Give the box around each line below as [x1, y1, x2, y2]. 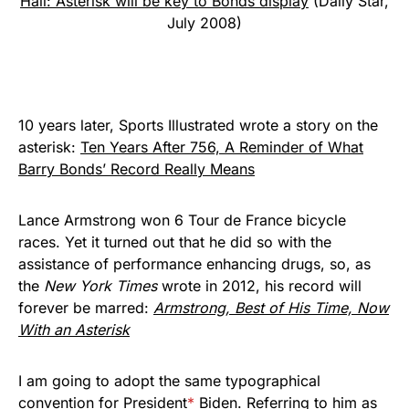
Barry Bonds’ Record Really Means [18, 160, 255, 178]
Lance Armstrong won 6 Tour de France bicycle [18, 211, 346, 229]
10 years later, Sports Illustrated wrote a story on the [18, 116, 378, 134]
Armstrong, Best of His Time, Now [153, 299, 389, 317]
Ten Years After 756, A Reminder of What [80, 138, 363, 156]
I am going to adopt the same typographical [18, 372, 320, 390]
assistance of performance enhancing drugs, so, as [18, 255, 371, 273]
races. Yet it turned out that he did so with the [18, 233, 331, 251]
